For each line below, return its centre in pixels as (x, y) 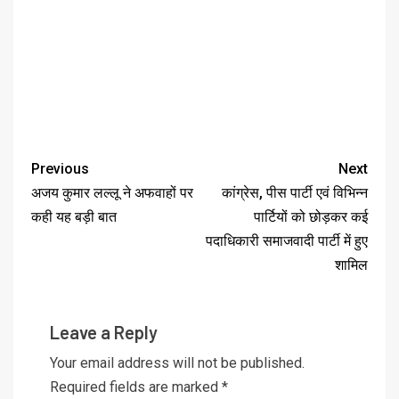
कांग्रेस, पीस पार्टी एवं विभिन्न (295, 192)
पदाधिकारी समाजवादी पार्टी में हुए (287, 240)
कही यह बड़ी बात (74, 216)
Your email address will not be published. (177, 362)
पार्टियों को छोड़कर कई (311, 216)
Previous (60, 168)
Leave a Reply (104, 332)
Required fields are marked (136, 387)
